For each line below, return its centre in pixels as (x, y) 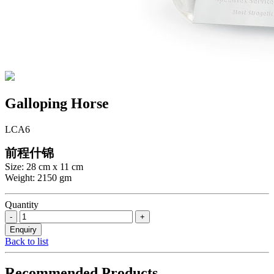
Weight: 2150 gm (38, 177)
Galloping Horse (57, 103)
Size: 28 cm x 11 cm (44, 166)
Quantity (22, 204)
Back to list (27, 241)
